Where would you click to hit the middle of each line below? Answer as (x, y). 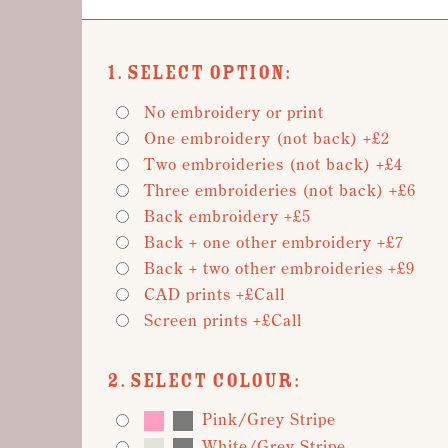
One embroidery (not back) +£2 (267, 138)
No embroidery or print (234, 112)
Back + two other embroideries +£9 (279, 268)
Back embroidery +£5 (227, 216)
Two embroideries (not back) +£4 (273, 164)
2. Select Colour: (203, 381)
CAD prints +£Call (214, 294)
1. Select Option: (199, 73)
